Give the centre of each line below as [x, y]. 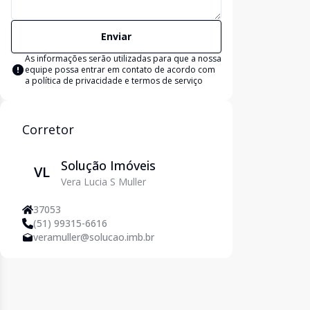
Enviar [116, 36]
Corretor [48, 129]
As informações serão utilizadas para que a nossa [123, 58]
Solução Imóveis [108, 165]
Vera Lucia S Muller [103, 182]
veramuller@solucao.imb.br [94, 237]
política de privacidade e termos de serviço [117, 81]
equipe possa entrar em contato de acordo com [120, 70]
